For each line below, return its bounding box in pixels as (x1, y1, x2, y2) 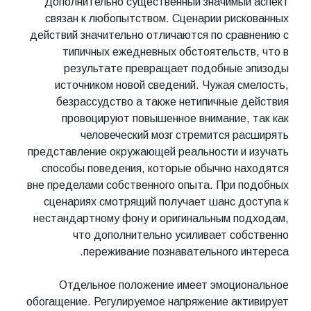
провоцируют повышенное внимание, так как (62, 112, 289, 125)
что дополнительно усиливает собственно (73, 229, 289, 242)
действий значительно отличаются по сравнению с (30, 29, 289, 42)
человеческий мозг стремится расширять (81, 129, 289, 142)
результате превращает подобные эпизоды (64, 62, 289, 75)
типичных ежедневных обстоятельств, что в (62, 46, 289, 58)
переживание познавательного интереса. (83, 246, 289, 258)
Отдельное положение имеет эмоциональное (59, 279, 289, 292)
